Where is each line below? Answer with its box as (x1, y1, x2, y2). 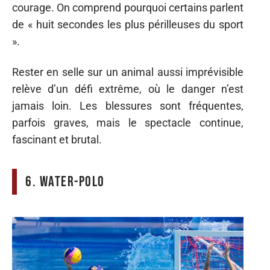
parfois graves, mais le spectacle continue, (12, 116, 243, 129)
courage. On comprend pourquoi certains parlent (12, 1, 243, 14)
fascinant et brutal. (12, 133, 102, 146)
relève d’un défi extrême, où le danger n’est (12, 82, 243, 95)
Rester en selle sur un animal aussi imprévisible (12, 65, 243, 78)
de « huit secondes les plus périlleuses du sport (12, 18, 243, 31)
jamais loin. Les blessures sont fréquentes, (12, 99, 243, 112)
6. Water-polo (25, 172, 105, 190)
